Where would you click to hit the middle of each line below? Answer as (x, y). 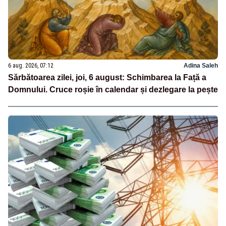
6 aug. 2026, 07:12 (31, 65)
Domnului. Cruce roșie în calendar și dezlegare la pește (113, 89)
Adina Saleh (201, 65)
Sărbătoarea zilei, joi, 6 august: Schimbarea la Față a (107, 77)
